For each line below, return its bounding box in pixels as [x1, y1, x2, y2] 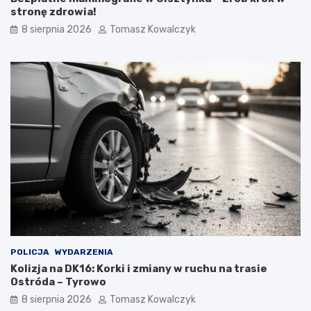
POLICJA [10, 247, 49, 258]
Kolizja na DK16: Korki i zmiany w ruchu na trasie [10, 262, 267, 276]
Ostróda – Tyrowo [10, 276, 106, 289]
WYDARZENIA [55, 247, 113, 258]
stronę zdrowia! [10, 6, 96, 19]
